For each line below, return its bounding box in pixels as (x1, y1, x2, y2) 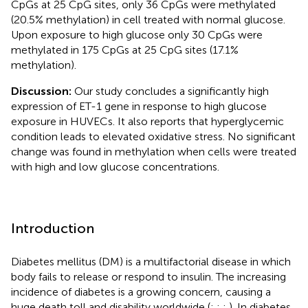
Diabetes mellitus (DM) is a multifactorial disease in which (11, 254, 291, 268)
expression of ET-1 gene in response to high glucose (11, 99, 267, 113)
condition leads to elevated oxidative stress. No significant (11, 129, 296, 143)
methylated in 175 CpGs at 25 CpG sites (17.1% (11, 43, 239, 56)
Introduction (11, 219, 94, 236)
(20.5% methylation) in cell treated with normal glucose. (11, 12, 285, 26)
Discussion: (11, 84, 71, 98)
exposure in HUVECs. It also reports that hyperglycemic (11, 114, 284, 128)
